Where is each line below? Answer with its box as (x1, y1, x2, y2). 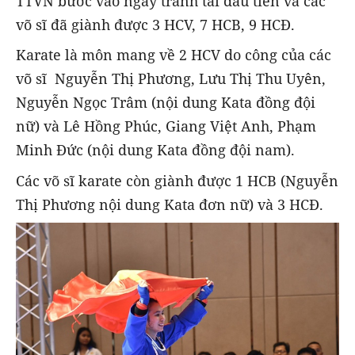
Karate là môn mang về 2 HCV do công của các (16, 45, 331, 65)
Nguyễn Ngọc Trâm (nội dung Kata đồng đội (16, 93, 315, 113)
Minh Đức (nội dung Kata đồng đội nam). (16, 140, 295, 160)
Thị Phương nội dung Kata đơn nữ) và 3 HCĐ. (16, 194, 327, 214)
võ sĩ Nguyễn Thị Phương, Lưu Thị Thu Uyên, (16, 69, 326, 89)
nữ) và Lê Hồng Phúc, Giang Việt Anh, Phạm (16, 116, 316, 136)
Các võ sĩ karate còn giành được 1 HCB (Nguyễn (16, 170, 338, 190)
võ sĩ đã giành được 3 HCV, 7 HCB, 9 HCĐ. (16, 15, 295, 35)
